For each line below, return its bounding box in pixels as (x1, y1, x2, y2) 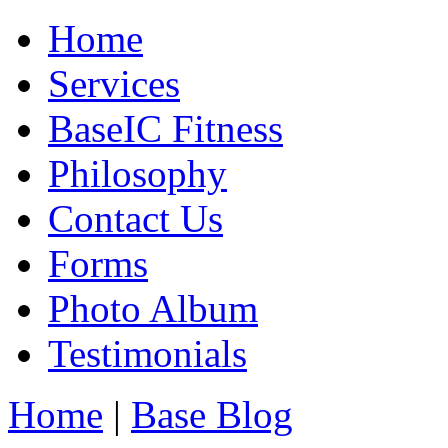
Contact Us (48, 197, 223, 240)
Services (48, 62, 180, 105)
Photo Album (48, 287, 258, 330)
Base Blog (131, 393, 293, 436)
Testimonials (48, 332, 247, 375)
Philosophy (48, 152, 227, 195)
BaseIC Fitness (48, 107, 283, 150)
